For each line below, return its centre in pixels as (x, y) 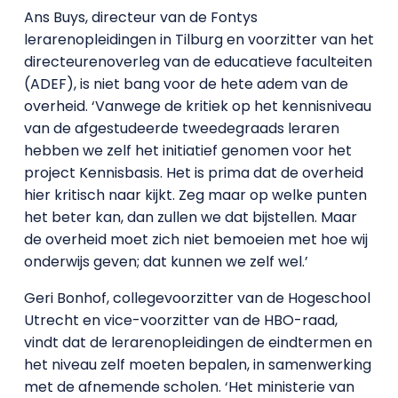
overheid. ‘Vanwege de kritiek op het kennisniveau (197, 106)
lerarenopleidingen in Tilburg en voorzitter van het (199, 40)
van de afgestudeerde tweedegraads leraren (181, 128)
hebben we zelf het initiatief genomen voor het (187, 151)
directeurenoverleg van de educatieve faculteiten (198, 62)
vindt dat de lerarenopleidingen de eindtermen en (198, 342)
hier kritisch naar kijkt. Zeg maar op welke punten (195, 195)
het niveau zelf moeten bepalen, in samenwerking (197, 365)
